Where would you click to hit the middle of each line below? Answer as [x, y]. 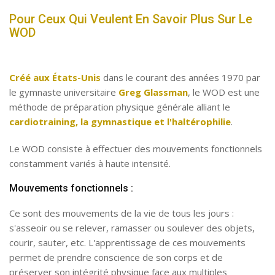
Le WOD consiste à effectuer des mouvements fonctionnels [136, 149]
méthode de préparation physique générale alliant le [120, 107]
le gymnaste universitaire [64, 92]
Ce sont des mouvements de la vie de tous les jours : [122, 213]
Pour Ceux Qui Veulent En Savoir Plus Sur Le [131, 19]
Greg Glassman [153, 92]
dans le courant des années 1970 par [180, 77]
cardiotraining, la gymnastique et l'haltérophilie [120, 122]
